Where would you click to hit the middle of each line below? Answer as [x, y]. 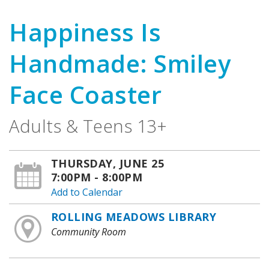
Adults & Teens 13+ [88, 125]
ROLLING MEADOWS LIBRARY [134, 216]
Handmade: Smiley [120, 63]
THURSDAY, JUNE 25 [107, 163]
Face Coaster [85, 94]
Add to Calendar [86, 192]
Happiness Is [85, 32]
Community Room [88, 231]
